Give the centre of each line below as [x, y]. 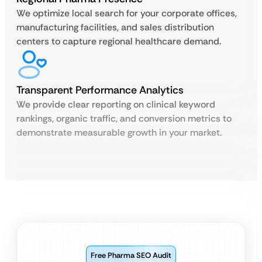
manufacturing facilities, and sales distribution [115, 27]
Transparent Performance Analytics [100, 90]
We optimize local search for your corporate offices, [127, 13]
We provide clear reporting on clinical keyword [116, 104]
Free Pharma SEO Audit [131, 255]
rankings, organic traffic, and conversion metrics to [124, 118]
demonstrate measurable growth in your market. [119, 132]
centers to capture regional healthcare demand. [119, 41]
